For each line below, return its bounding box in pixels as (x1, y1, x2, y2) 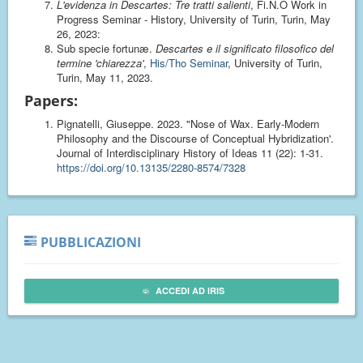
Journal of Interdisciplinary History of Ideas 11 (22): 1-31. (57, 145, 323, 160)
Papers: (24, 91, 78, 110)
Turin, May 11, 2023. (57, 70, 153, 85)
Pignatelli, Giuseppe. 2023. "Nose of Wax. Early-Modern (57, 116, 319, 131)
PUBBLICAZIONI (41, 233, 141, 251)
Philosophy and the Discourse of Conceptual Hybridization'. (57, 130, 334, 146)
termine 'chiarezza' (57, 55, 143, 70)
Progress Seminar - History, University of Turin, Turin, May (57, 11, 331, 27)
